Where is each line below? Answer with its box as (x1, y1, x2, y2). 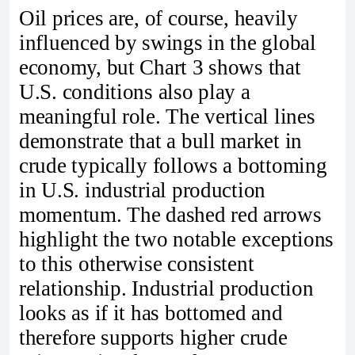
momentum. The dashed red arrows (19, 202, 322, 227)
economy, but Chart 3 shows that (19, 55, 301, 79)
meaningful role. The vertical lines (19, 104, 315, 128)
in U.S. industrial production (19, 177, 266, 202)
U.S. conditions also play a (19, 79, 250, 104)
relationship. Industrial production (19, 276, 314, 300)
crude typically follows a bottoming (19, 153, 327, 177)
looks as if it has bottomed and (19, 300, 283, 325)
